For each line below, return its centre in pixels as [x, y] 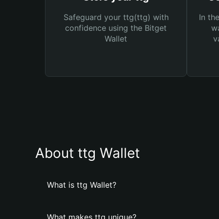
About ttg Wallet [88, 153]
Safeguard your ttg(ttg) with [116, 17]
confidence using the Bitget [116, 28]
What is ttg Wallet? [82, 185]
